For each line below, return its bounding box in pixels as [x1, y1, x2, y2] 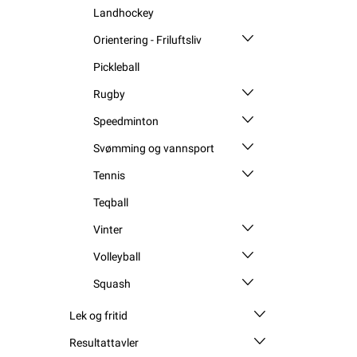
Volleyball [93, 249, 140, 263]
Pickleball [93, 60, 139, 73]
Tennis [93, 168, 125, 182]
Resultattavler [69, 335, 139, 349]
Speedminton [93, 114, 159, 127]
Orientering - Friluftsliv [93, 33, 202, 46]
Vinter [93, 222, 123, 236]
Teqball [93, 195, 128, 209]
